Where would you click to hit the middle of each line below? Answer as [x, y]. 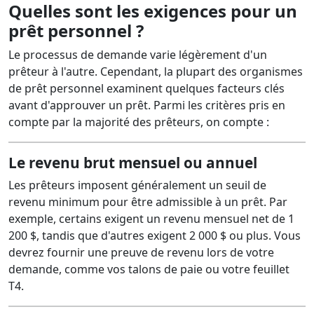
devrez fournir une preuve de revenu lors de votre [141, 252]
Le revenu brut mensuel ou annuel [133, 163]
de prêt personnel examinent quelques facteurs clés [146, 88]
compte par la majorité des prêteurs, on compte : [139, 122]
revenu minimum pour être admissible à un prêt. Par [148, 202]
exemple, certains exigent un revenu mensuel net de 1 [151, 219]
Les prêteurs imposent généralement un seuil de [137, 185]
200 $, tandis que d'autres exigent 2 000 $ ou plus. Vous [155, 235]
